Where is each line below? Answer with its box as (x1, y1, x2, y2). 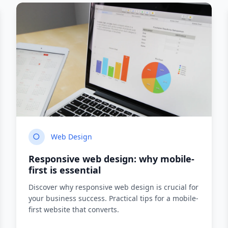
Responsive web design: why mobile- (28, 153, 194, 165)
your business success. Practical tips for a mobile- (28, 193, 198, 203)
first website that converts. (28, 205, 119, 214)
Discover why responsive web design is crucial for (28, 182, 198, 192)
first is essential (28, 164, 101, 176)
